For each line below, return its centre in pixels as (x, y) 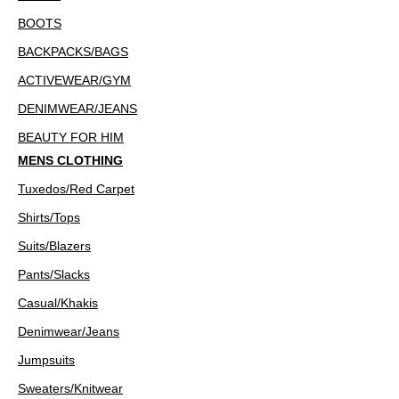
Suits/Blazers (54, 246)
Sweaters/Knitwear (70, 388)
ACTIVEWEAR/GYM (74, 80)
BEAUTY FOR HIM (71, 137)
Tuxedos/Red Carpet (76, 189)
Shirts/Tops (49, 217)
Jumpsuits (46, 360)
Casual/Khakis (58, 303)
